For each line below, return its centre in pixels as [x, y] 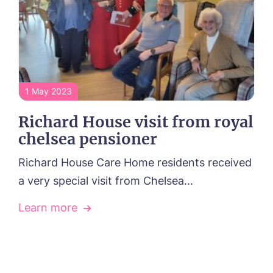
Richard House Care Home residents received [135, 162]
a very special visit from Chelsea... [106, 181]
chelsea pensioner [88, 139]
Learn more [48, 207]
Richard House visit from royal [136, 122]
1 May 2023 [48, 91]
